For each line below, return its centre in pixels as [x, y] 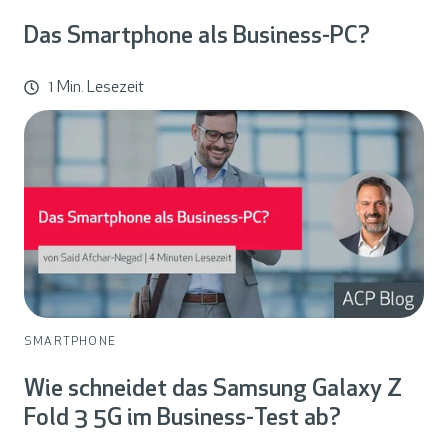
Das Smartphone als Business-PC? [197, 36]
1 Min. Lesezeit [97, 87]
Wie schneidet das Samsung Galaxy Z [213, 390]
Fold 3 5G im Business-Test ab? [182, 419]
